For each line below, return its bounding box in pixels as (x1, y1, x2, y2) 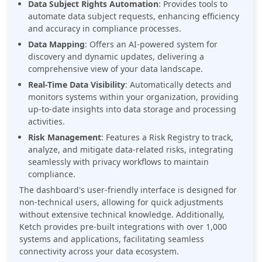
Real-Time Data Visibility (28, 78, 125, 90)
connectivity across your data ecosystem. (19, 245, 179, 257)
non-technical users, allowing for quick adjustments (19, 196, 223, 208)
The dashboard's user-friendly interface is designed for (19, 184, 237, 195)
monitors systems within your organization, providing (28, 91, 239, 102)
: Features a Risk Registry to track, (101, 131, 233, 143)
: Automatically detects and (125, 78, 232, 90)
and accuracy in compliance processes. (28, 22, 181, 34)
